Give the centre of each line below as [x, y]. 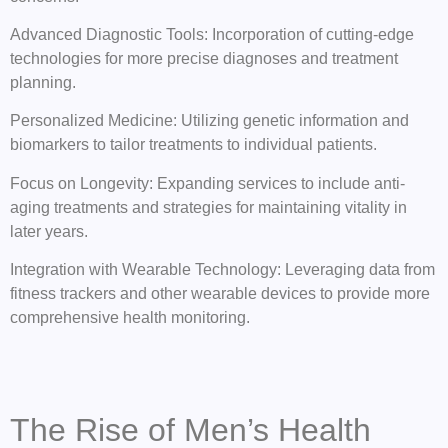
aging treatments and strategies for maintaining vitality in [208, 207]
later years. [49, 231]
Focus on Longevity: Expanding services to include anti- [207, 183]
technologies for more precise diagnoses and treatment [204, 58]
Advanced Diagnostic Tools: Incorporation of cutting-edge [212, 34]
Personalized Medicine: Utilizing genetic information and [209, 121]
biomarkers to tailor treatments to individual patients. [193, 145]
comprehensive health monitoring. [130, 318]
